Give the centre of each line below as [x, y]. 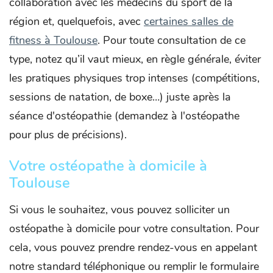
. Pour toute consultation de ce [172, 40]
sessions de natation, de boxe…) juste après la [120, 97]
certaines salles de [189, 21]
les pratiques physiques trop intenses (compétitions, [134, 78]
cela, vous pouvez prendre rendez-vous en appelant [133, 247]
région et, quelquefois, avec [76, 21]
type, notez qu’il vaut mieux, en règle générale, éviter [135, 59]
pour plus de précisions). [68, 135]
